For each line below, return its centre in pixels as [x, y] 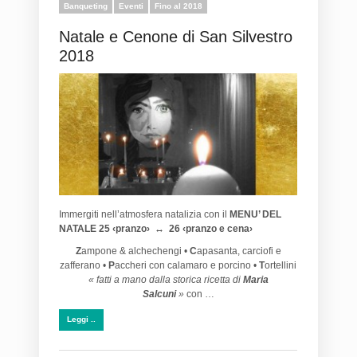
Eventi [131, 6]
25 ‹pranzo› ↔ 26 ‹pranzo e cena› [176, 228]
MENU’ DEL [255, 214]
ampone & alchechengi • [135, 251]
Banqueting [86, 6]
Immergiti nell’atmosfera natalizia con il [144, 214]
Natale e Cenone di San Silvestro [176, 37]
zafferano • [84, 265]
